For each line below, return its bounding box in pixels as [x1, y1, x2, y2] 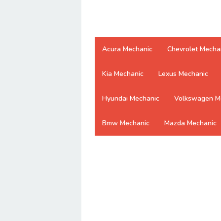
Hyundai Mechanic [102, 94, 159, 103]
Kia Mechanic [102, 69, 144, 78]
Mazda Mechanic [164, 118, 217, 128]
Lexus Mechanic [158, 69, 208, 78]
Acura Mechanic [102, 44, 152, 54]
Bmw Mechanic [102, 118, 149, 128]
